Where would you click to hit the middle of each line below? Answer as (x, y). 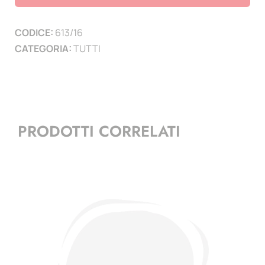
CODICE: (35, 32)
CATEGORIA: (44, 48)
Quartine (149, 35)
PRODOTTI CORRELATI (99, 132)
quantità (147, 51)
